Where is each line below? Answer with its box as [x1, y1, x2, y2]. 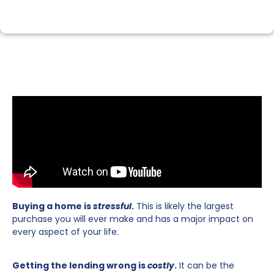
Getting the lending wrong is [12, 259, 146, 272]
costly [146, 259, 174, 272]
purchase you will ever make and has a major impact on [12, 212, 253, 225]
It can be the [177, 259, 234, 272]
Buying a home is [12, 199, 93, 212]
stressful [93, 199, 131, 212]
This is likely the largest [134, 199, 234, 212]
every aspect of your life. [12, 225, 119, 238]
